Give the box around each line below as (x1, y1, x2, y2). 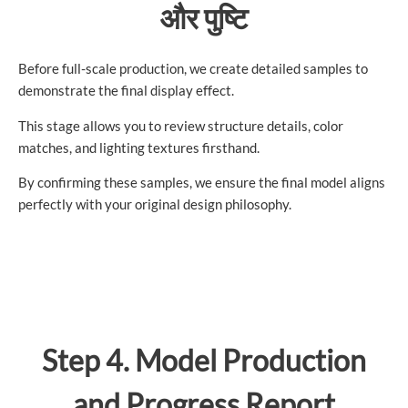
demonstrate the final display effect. (18, 83, 234, 99)
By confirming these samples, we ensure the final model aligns (18, 175, 385, 191)
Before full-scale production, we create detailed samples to (18, 61, 368, 77)
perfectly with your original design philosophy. (18, 197, 291, 213)
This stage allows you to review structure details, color (18, 117, 343, 134)
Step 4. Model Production (42, 342, 366, 378)
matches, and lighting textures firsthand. (18, 139, 260, 156)
